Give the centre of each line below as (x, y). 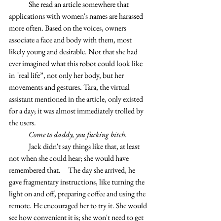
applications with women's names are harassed (77, 16)
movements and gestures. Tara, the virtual (70, 87)
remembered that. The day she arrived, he (36, 170)
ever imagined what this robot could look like (76, 63)
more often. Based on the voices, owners (68, 28)
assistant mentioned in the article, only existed (77, 99)
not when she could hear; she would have (70, 158)
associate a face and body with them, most (71, 40)
